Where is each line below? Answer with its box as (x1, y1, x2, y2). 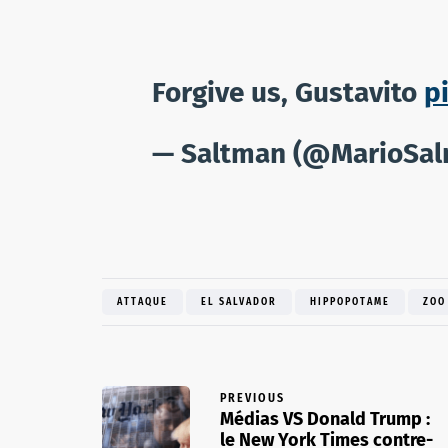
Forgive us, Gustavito (152, 76, 424, 110)
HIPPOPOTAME (310, 296, 390, 309)
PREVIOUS (220, 391, 285, 406)
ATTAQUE (117, 296, 168, 309)
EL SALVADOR (201, 296, 277, 309)
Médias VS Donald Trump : (220, 408, 430, 431)
